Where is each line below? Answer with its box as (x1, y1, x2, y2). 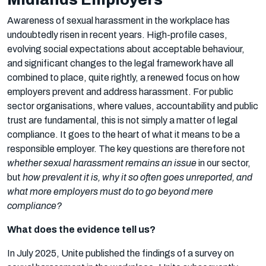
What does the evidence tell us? (7, 224, 156, 235)
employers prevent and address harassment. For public (7, 86, 233, 97)
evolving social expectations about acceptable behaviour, (7, 43, 245, 54)
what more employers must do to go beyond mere (7, 186, 213, 197)
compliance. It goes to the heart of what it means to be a (7, 129, 240, 140)
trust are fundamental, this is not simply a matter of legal (7, 115, 237, 125)
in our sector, (197, 157, 251, 168)
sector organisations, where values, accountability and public (7, 100, 258, 111)
